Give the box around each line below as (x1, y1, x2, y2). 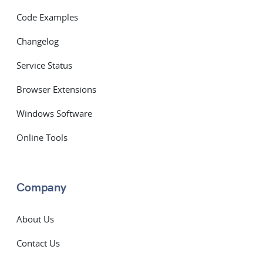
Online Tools (16, 131, 68, 144)
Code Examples (16, 11, 78, 23)
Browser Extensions (16, 83, 96, 96)
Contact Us (16, 237, 60, 249)
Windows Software (16, 107, 92, 120)
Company (16, 181, 66, 195)
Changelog (16, 35, 59, 48)
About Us (16, 213, 54, 225)
